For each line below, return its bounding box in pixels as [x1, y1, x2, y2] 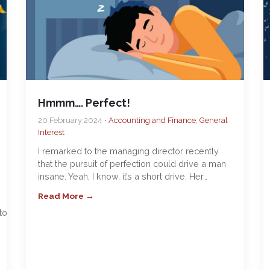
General [199, 116, 228, 125]
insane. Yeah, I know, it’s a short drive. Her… [37, 171, 207, 181]
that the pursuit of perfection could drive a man [37, 159, 226, 169]
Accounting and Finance [108, 116, 196, 125]
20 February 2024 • [37, 116, 108, 125]
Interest [37, 128, 64, 137]
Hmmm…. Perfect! [37, 96, 130, 109]
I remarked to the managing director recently [37, 146, 219, 156]
